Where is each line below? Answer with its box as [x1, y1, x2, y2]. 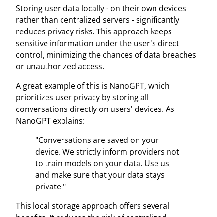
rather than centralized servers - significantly [16, 14, 179, 25]
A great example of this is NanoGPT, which [16, 80, 170, 91]
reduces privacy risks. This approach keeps [16, 26, 172, 37]
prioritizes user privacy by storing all [16, 92, 149, 103]
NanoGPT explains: [16, 115, 85, 126]
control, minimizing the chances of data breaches [16, 49, 196, 60]
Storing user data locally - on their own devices [16, 2, 186, 14]
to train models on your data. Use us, [35, 157, 171, 169]
